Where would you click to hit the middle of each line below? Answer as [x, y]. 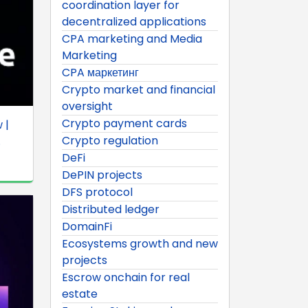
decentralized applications [134, 21]
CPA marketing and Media [132, 38]
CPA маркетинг [100, 72]
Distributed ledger [111, 209]
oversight [87, 106]
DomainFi [87, 226]
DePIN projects [102, 175]
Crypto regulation [110, 140]
